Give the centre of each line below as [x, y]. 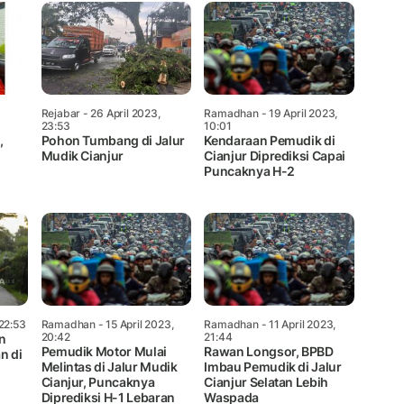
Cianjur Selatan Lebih [266, 381]
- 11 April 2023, [297, 324]
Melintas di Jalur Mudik [109, 366]
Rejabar [61, 113]
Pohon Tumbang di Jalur [113, 140]
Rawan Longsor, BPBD [269, 351]
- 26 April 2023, [120, 113]
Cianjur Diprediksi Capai [275, 155]
